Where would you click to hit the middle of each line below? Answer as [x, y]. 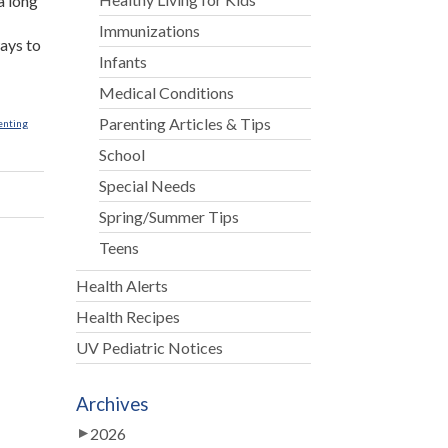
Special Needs [148, 185]
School [122, 154]
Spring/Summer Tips [169, 216]
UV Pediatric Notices [149, 347]
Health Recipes [127, 316]
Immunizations [150, 30]
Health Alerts [121, 285]
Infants [123, 61]
